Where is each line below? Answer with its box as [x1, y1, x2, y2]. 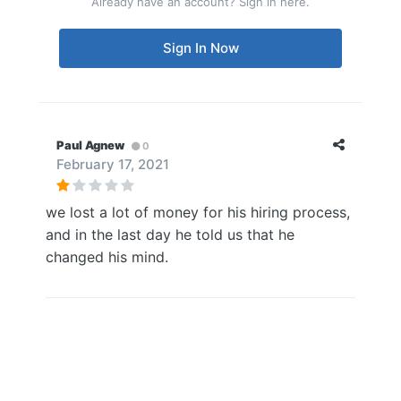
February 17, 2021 [56, 156, 169, 173]
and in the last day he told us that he [46, 226, 294, 243]
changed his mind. [46, 248, 168, 266]
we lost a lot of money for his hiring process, [46, 203, 350, 221]
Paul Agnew [56, 138, 124, 152]
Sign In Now [162, 39, 239, 56]
